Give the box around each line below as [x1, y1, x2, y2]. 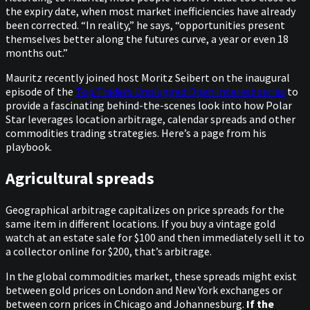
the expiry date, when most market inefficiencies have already [6, 3, 295, 18]
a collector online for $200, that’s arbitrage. [6, 244, 212, 258]
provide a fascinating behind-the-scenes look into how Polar [6, 98, 292, 112]
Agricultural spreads [6, 167, 158, 189]
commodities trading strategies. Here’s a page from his [6, 125, 266, 140]
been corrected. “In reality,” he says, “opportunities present [6, 17, 285, 32]
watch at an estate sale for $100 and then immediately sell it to [6, 230, 304, 244]
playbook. [6, 139, 54, 154]
